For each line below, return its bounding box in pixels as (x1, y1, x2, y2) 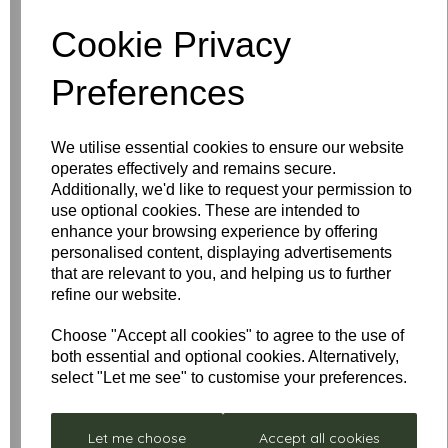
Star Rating (25, 275, 110, 292)
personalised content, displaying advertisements (51, 243, 393, 261)
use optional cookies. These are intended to (51, 201, 361, 219)
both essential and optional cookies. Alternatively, (51, 347, 400, 365)
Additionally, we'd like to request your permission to (51, 180, 413, 198)
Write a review (25, 50, 181, 80)
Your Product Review (25, 174, 185, 191)
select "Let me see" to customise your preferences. (51, 368, 408, 386)
